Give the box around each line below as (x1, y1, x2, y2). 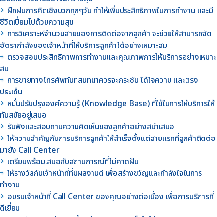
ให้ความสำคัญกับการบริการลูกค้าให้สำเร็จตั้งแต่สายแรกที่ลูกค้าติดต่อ (7, 132, 216, 144)
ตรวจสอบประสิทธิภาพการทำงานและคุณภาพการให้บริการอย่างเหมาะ (7, 51, 216, 63)
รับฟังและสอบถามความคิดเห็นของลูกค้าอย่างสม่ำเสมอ (7, 121, 174, 133)
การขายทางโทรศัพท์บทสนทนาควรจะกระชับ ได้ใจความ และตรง (7, 74, 198, 86)
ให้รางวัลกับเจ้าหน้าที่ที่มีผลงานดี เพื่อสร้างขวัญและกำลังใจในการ (7, 167, 202, 179)
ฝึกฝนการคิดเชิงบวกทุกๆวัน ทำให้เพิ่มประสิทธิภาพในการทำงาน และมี (7, 4, 213, 16)
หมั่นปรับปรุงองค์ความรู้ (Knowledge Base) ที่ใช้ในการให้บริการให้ (7, 97, 215, 109)
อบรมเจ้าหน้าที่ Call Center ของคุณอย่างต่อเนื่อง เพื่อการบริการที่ (7, 190, 214, 202)
